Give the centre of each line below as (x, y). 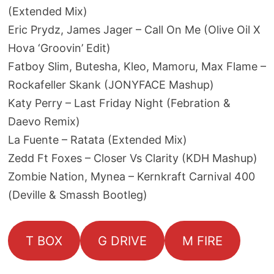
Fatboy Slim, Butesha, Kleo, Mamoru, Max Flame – (137, 66)
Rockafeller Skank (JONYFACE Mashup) (111, 85)
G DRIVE (122, 240)
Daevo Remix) (44, 121)
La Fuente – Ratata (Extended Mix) (97, 140)
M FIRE (202, 240)
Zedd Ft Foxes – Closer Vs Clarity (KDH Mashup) (132, 158)
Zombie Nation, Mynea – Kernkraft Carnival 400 (131, 176)
